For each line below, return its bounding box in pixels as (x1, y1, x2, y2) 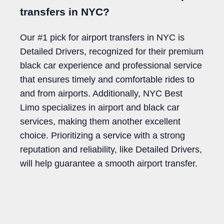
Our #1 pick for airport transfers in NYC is (20, 32, 184, 43)
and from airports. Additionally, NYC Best (20, 88, 182, 99)
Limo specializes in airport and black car (20, 102, 179, 113)
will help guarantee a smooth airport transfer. (20, 158, 197, 169)
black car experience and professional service (20, 60, 202, 71)
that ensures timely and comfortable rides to (20, 74, 194, 85)
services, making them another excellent (20, 116, 180, 127)
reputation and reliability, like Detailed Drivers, (20, 144, 202, 155)
